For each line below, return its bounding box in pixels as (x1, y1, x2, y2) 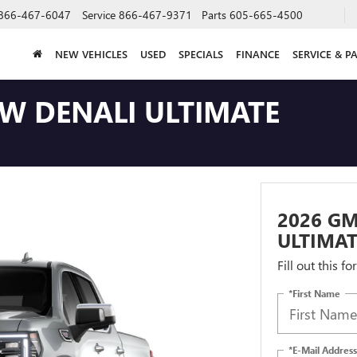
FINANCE (236, 46, 280, 61)
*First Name (288, 286, 340, 300)
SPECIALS (178, 46, 223, 61)
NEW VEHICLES (55, 46, 127, 61)
